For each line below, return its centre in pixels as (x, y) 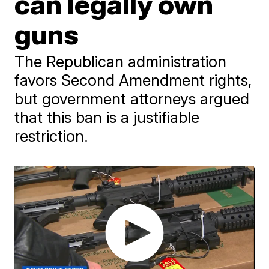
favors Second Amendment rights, (133, 80)
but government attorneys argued (132, 99)
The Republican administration (121, 62)
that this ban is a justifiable (107, 117)
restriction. (52, 136)
